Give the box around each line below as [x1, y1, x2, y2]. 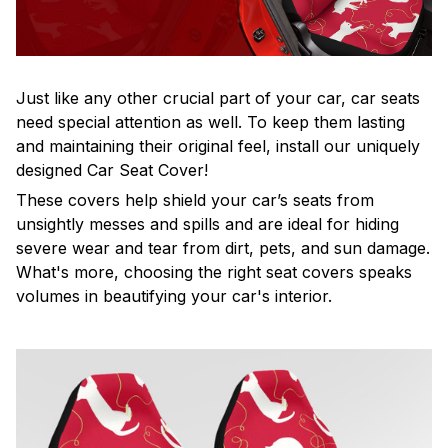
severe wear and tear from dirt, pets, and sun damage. [16, 237, 430, 258]
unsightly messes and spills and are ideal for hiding [16, 213, 399, 234]
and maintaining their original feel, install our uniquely [16, 135, 420, 156]
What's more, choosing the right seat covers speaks [16, 261, 412, 282]
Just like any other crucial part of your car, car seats [16, 87, 420, 108]
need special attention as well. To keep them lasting [16, 111, 405, 132]
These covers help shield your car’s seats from [16, 189, 374, 210]
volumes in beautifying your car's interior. [16, 285, 332, 306]
